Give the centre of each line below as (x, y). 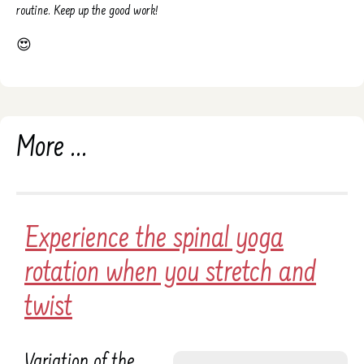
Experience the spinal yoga (154, 240)
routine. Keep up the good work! (87, 12)
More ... (52, 149)
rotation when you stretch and (170, 274)
